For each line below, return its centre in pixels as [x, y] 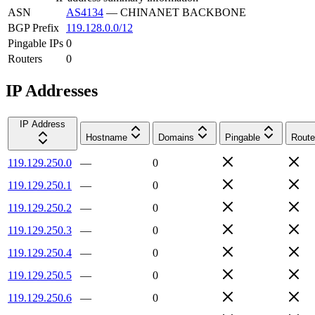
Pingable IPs [36, 43]
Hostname [107, 137]
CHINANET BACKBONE [183, 12]
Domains [176, 137]
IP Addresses [52, 90]
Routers [25, 58]
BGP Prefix [33, 27]
